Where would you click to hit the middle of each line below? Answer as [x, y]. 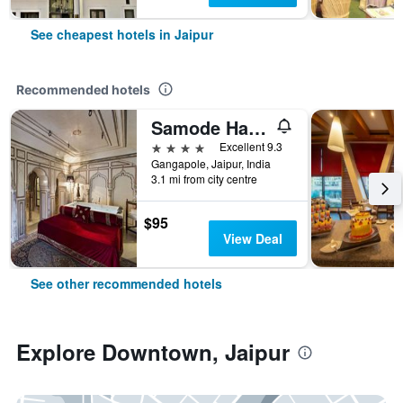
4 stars [171, 146]
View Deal [252, 238]
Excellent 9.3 [251, 146]
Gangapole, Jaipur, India [211, 163]
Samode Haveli [257, 127]
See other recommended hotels [126, 283]
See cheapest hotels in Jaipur [122, 34]
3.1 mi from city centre [204, 179]
